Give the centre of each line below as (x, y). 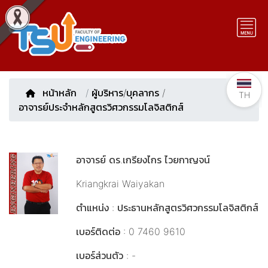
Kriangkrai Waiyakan (120, 184)
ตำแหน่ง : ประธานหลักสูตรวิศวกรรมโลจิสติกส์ (167, 208)
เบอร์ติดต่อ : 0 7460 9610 (131, 232)
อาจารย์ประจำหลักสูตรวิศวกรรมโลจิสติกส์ (101, 107)
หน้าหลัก (61, 93)
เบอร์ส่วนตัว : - (106, 255)
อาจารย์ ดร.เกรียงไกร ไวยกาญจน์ (143, 160)
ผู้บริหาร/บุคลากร (125, 93)
